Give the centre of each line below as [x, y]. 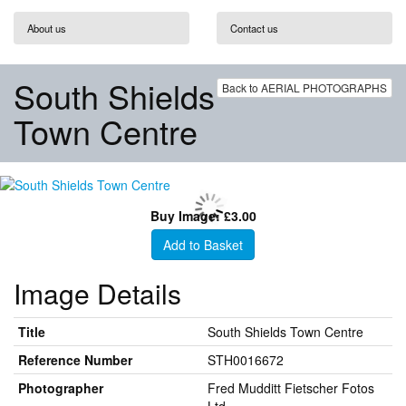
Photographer [61, 388]
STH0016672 [246, 360]
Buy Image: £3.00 [203, 216]
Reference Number [75, 360]
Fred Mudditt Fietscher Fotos [291, 388]
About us [47, 28]
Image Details [97, 293]
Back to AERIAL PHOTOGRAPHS [304, 87]
